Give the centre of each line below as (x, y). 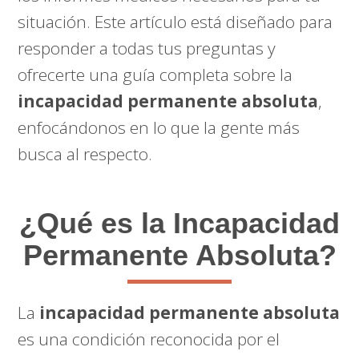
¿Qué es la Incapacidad (179, 223)
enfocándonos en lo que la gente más (159, 127)
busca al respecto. (85, 154)
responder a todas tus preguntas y (147, 48)
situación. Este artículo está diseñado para (175, 22)
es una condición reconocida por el (149, 339)
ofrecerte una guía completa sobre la (155, 75)
